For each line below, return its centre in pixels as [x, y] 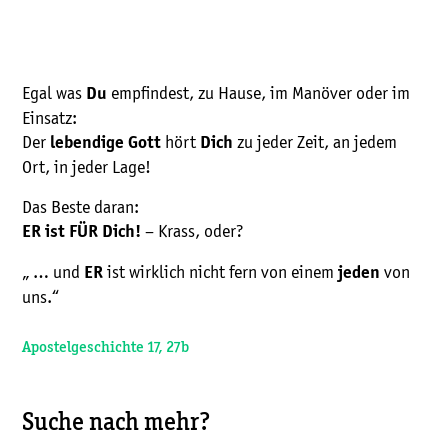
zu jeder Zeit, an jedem [317, 143]
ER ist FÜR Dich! [81, 233]
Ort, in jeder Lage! [86, 168]
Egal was [54, 94]
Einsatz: [49, 119]
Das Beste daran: [80, 208]
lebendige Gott [105, 144]
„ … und [53, 273]
